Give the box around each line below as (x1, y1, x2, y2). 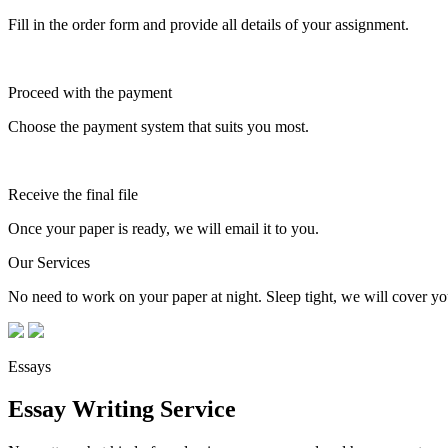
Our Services (8, 253, 90, 271)
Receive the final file (8, 185, 138, 203)
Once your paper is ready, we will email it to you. (8, 219, 319, 237)
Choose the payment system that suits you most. (8, 117, 309, 135)
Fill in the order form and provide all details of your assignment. (8, 15, 409, 33)
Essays (8, 357, 51, 375)
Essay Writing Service (8, 395, 236, 422)
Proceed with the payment (8, 83, 172, 101)
